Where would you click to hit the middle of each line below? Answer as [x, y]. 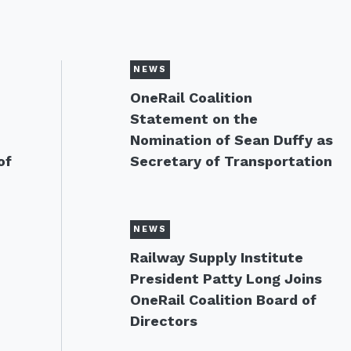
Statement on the [194, 119]
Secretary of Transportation [231, 161]
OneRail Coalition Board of [223, 300]
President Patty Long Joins [226, 279]
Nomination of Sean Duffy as [231, 140]
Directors [163, 321]
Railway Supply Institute [216, 257]
